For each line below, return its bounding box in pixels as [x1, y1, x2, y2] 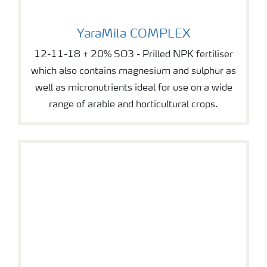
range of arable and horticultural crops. [49, 100, 218, 110]
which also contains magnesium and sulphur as [31, 66, 236, 76]
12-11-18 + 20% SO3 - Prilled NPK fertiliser [34, 49, 233, 60]
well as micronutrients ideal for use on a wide [35, 83, 232, 93]
